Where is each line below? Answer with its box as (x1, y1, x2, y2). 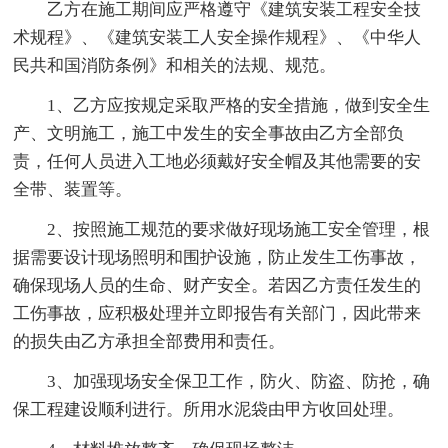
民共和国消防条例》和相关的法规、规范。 (13, 55, 337, 75)
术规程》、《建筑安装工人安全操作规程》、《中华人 (13, 27, 422, 47)
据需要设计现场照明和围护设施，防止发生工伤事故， (13, 247, 422, 267)
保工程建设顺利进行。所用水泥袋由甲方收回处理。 (13, 399, 405, 419)
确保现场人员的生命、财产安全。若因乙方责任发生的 (13, 275, 422, 295)
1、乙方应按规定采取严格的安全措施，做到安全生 (47, 95, 431, 115)
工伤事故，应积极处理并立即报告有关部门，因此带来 (13, 303, 422, 323)
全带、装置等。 (13, 179, 133, 199)
